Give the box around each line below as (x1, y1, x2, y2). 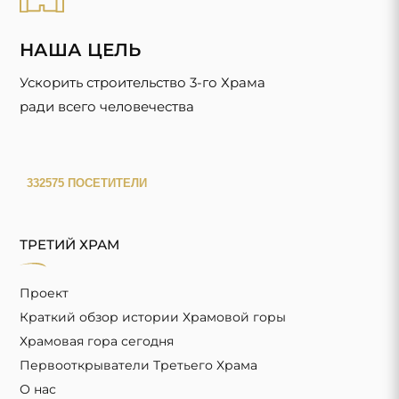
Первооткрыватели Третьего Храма (20, 357, 258, 374)
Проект (20, 285, 69, 302)
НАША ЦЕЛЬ (20, 38, 142, 61)
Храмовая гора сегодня (20, 333, 175, 350)
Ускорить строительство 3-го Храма (20, 73, 266, 91)
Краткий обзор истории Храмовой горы (20, 309, 287, 326)
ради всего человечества (20, 97, 195, 115)
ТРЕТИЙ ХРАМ (20, 235, 120, 253)
